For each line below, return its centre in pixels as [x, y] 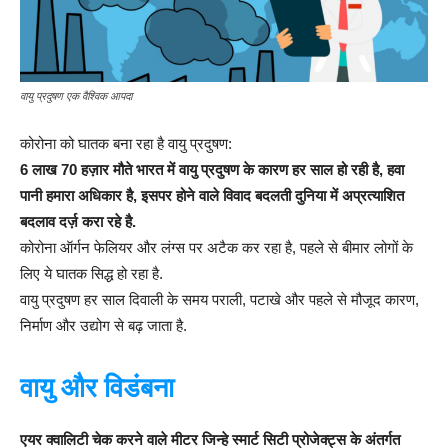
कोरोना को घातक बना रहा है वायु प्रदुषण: [126, 144]
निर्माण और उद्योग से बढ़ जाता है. [103, 326]
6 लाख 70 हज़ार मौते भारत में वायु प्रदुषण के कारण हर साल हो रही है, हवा [212, 170]
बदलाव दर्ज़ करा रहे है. [78, 222]
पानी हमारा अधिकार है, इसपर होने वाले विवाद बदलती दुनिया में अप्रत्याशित [212, 196]
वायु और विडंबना [97, 388]
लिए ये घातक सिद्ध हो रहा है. [91, 274]
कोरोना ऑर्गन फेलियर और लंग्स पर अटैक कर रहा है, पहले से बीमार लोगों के [216, 248]
